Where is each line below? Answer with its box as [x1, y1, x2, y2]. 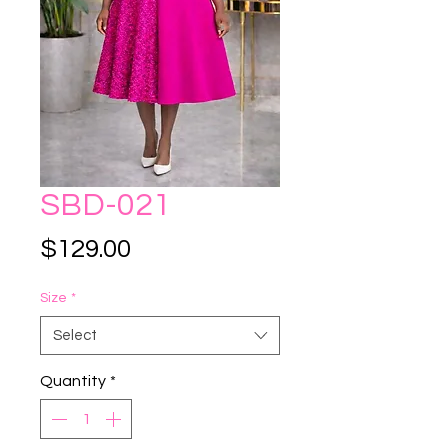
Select [53, 328, 97, 343]
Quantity [40, 373, 106, 389]
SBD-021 [40, 189, 171, 222]
